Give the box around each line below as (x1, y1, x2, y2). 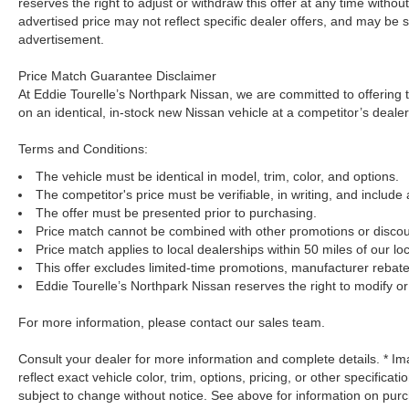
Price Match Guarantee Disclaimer (18, 68, 216, 83)
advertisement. (18, 31, 104, 47)
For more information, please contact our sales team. (18, 314, 325, 330)
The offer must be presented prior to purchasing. (36, 204, 317, 220)
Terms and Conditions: (18, 141, 148, 156)
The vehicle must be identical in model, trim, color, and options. (36, 168, 399, 184)
